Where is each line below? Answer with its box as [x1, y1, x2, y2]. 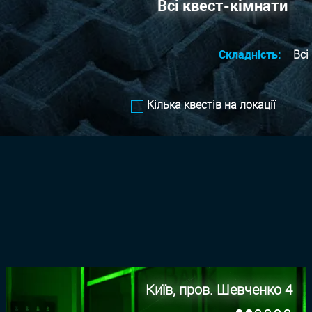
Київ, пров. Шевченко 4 [146, 280, 292, 299]
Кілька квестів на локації [147, 96, 276, 112]
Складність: [219, 47, 285, 63]
